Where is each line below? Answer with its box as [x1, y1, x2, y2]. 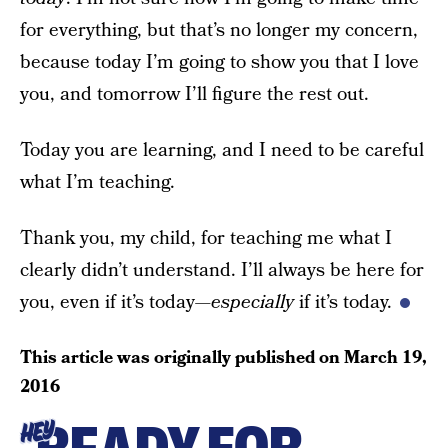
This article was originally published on [20, 345, 344, 370]
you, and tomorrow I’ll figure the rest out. [20, 81, 369, 108]
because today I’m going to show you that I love [20, 49, 419, 76]
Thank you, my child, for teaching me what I [20, 225, 392, 252]
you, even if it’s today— [20, 289, 211, 316]
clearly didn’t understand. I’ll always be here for [20, 257, 424, 284]
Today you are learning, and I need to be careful [20, 137, 424, 164]
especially [211, 289, 294, 316]
